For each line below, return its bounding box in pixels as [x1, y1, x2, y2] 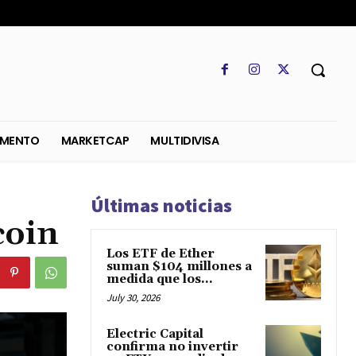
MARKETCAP [146, 147, 223, 165]
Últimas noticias [91, 193, 232, 219]
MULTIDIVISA [246, 147, 323, 165]
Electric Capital [106, 327, 203, 342]
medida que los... [106, 272, 213, 288]
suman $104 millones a [106, 259, 252, 275]
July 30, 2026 [106, 291, 160, 305]
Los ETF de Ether [106, 246, 215, 262]
